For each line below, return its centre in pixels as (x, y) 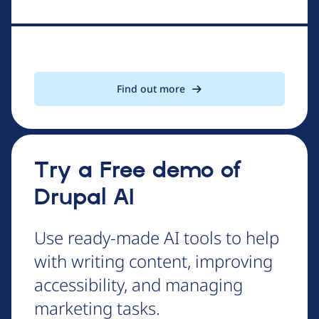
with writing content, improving (153, 261)
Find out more (151, 89)
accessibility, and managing (138, 285)
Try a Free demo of (138, 171)
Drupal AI (84, 198)
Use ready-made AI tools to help (157, 238)
